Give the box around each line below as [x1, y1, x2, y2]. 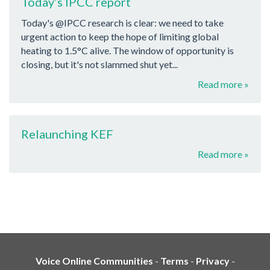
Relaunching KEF [21, 126, 113, 141]
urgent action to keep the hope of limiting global [21, 30, 219, 42]
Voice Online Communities [35, 255, 153, 267]
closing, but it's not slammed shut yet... [21, 58, 178, 70]
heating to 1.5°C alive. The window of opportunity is [21, 44, 234, 56]
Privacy [195, 255, 230, 267]
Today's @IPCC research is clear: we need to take [21, 16, 224, 28]
